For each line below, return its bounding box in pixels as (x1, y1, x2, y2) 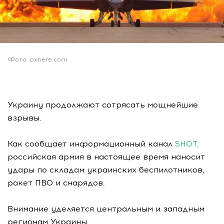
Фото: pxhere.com (7, 56, 67, 63)
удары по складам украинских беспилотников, (7, 165, 204, 175)
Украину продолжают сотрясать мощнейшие (7, 100, 198, 110)
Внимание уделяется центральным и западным (7, 204, 204, 214)
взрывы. (7, 113, 41, 123)
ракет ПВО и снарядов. (7, 178, 105, 188)
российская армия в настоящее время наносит (7, 152, 205, 162)
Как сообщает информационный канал (7, 139, 175, 149)
